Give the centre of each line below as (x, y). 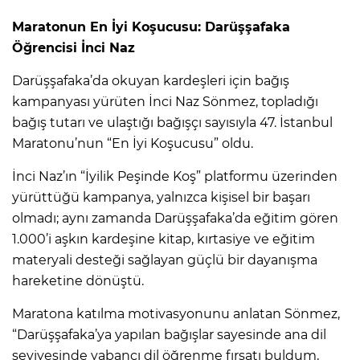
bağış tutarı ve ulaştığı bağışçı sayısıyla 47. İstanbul (172, 122)
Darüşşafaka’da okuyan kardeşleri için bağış (151, 80)
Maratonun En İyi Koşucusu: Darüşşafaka (151, 27)
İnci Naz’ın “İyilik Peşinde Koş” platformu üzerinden (175, 176)
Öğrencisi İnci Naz (74, 47)
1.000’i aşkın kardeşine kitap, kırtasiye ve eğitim (164, 239)
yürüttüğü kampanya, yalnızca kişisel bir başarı (161, 197)
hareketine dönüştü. (78, 280)
